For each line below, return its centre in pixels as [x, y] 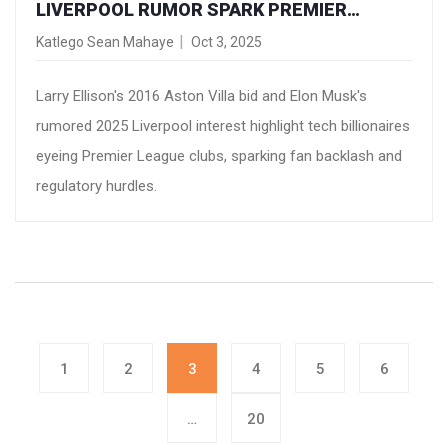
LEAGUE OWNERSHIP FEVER [156, 30]
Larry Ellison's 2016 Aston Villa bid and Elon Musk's [201, 95]
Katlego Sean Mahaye [105, 41]
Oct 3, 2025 [226, 41]
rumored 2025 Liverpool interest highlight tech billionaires [223, 125]
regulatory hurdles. [96, 185]
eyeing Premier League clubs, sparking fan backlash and [219, 155]
